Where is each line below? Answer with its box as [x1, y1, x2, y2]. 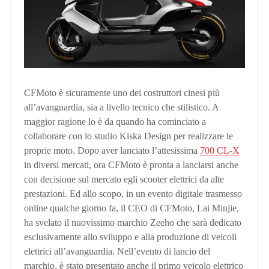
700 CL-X [200, 145, 240, 156]
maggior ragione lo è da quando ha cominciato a [24, 116, 206, 127]
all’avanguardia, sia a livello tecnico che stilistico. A [24, 102, 219, 113]
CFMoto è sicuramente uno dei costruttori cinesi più [24, 88, 220, 98]
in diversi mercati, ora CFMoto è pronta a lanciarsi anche [24, 160, 238, 171]
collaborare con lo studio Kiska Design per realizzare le [24, 131, 233, 142]
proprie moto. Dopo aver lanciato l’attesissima [24, 145, 200, 156]
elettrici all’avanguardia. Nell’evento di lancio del [24, 246, 210, 257]
